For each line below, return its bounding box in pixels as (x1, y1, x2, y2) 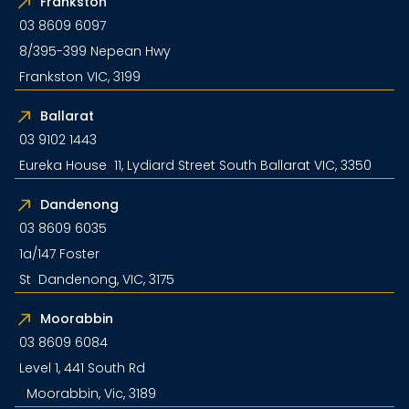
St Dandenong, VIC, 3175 (19, 270, 174, 288)
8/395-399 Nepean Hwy (19, 42, 178, 60)
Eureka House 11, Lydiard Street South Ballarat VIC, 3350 (19, 156, 372, 174)
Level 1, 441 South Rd (19, 359, 145, 377)
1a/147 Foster (19, 245, 100, 263)
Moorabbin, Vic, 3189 (19, 384, 156, 403)
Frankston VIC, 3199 (19, 68, 141, 86)
